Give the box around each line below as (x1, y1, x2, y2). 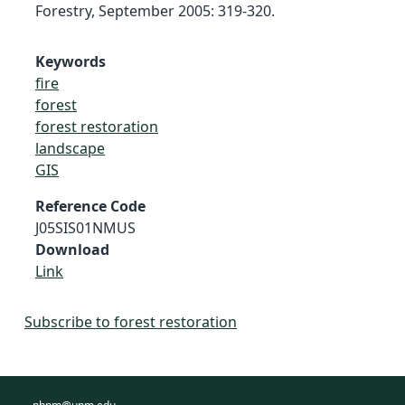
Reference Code (35, 195, 146, 216)
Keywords (35, 51, 106, 71)
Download (35, 239, 109, 259)
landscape (35, 137, 105, 158)
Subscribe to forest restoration (24, 311, 237, 332)
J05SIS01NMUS (35, 217, 136, 238)
